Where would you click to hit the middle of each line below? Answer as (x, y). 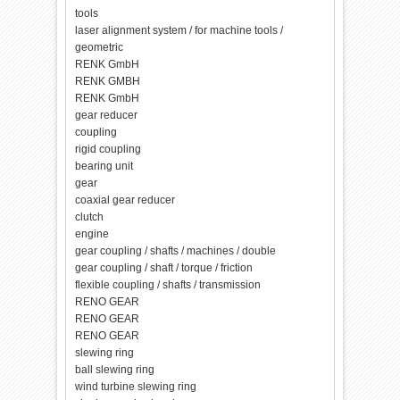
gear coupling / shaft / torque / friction (164, 268)
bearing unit (104, 166)
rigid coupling (108, 149)
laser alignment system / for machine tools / (179, 30)
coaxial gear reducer (125, 200)
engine (92, 234)
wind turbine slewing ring (136, 387)
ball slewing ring (115, 370)
